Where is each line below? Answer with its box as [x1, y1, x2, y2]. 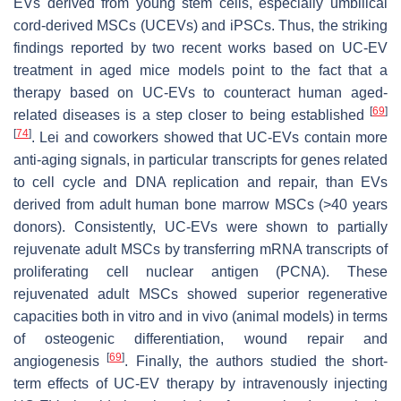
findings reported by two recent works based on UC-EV [13, 39, 388, 55]
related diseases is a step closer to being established [13, 107, 370, 123]
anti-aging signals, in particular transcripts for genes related [13, 151, 388, 167]
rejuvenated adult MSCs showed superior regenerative [13, 286, 388, 302]
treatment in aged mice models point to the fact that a [13, 62, 388, 78]
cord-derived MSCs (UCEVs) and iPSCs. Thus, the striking [13, 17, 388, 33]
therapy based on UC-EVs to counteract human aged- [13, 84, 388, 100]
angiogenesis [13, 353, 107, 369]
